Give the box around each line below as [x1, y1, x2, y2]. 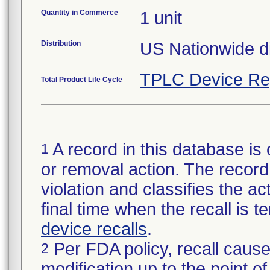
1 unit [140, 8, 182, 28]
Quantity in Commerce [41, 8, 118, 17]
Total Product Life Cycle [41, 75, 122, 84]
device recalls [41, 219, 147, 239]
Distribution [41, 39, 81, 48]
